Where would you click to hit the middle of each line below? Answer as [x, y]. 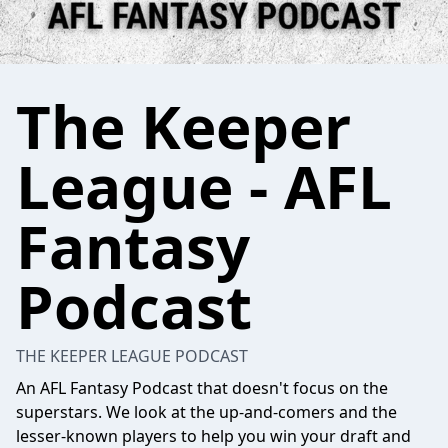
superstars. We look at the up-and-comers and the [206, 412]
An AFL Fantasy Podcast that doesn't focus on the [202, 388]
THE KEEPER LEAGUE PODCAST [132, 356]
